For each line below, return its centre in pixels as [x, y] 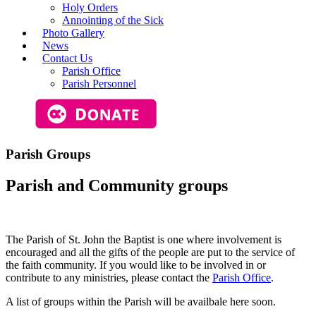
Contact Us [67, 58]
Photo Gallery [73, 33]
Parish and [47, 185]
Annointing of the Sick [113, 20]
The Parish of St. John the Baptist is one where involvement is [144, 239]
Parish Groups [48, 154]
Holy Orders [90, 7]
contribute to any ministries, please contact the [109, 277]
